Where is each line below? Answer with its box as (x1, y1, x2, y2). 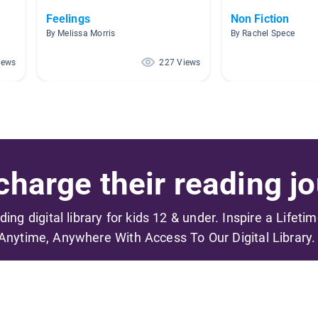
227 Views (159, 57, 201, 67)
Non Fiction (230, 11, 290, 26)
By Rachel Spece (230, 28, 295, 38)
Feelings (45, 11, 90, 26)
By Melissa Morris (45, 28, 116, 38)
